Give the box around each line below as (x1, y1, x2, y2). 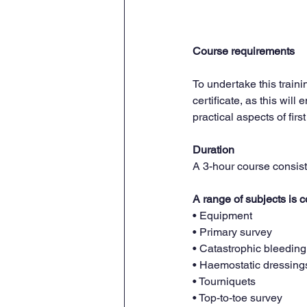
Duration (193, 143, 234, 156)
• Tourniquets (193, 274, 256, 288)
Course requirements (193, 44, 295, 58)
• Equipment (193, 208, 252, 222)
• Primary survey (193, 225, 272, 238)
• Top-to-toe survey (193, 291, 282, 304)
